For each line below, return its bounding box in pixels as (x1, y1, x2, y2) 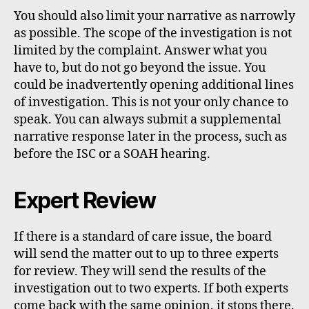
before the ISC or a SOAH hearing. (14, 146, 210, 163)
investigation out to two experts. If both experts (14, 281, 288, 297)
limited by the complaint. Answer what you (14, 43, 267, 59)
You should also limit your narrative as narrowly (14, 8, 295, 25)
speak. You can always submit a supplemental (14, 112, 281, 128)
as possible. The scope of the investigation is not (14, 26, 292, 42)
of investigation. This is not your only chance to (14, 94, 288, 111)
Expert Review (14, 187, 156, 215)
